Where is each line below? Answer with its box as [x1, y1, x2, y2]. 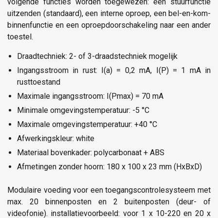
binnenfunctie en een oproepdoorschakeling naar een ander [7, 20, 211, 30]
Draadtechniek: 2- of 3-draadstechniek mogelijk [17, 51, 178, 61]
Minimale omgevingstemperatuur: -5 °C [17, 105, 149, 115]
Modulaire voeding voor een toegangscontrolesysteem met [7, 185, 211, 195]
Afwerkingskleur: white [17, 133, 94, 143]
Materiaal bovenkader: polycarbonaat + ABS [17, 147, 164, 157]
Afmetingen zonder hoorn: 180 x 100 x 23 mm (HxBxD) [17, 162, 202, 171]
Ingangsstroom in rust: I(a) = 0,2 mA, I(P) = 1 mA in [17, 65, 211, 75]
